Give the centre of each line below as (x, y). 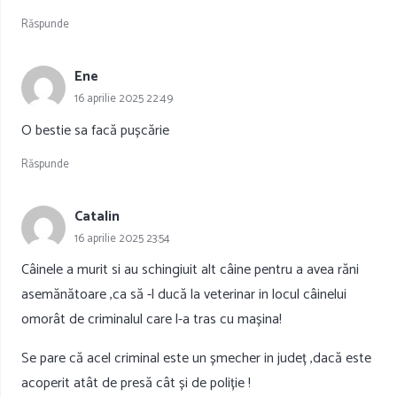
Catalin (97, 216)
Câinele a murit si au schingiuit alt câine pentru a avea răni (190, 270)
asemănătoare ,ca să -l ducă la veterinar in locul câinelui (184, 295)
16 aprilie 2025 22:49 (124, 99)
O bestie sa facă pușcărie (95, 130)
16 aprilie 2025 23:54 (122, 238)
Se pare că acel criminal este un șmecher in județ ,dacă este (196, 359)
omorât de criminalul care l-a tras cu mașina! (152, 320)
